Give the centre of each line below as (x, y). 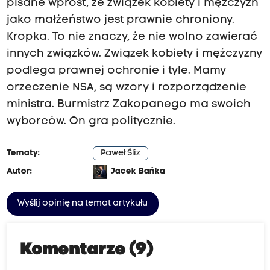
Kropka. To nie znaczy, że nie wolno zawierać (132, 37)
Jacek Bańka (138, 172)
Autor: (19, 172)
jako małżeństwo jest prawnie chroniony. (120, 20)
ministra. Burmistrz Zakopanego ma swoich (128, 105)
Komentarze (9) (87, 250)
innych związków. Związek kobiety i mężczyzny (134, 54)
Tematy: (23, 154)
